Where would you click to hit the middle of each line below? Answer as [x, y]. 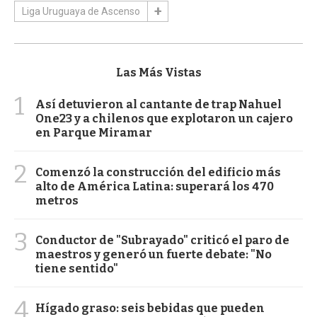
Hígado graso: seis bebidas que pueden [150, 308]
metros [57, 200]
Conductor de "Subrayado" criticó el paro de [162, 240]
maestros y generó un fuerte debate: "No [154, 254]
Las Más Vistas [158, 72]
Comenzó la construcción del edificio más [158, 172]
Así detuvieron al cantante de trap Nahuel [158, 104]
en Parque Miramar [94, 132]
